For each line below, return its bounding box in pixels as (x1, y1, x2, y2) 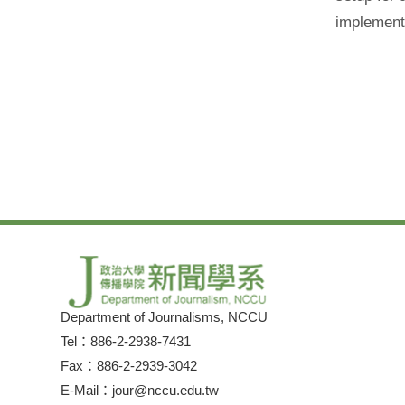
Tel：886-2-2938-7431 (61, 333, 192, 349)
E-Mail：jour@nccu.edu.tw (61, 381, 220, 398)
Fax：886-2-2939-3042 (61, 357, 198, 373)
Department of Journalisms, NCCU (61, 308, 268, 325)
